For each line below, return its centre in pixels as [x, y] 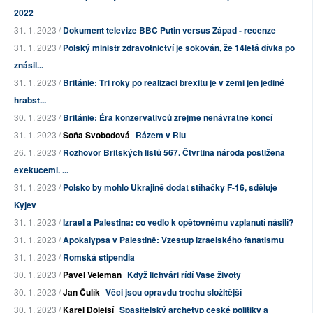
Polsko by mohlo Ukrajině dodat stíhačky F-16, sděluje [170, 188]
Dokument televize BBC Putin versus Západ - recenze [169, 30]
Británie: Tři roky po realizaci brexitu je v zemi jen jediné [174, 83]
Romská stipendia [99, 257]
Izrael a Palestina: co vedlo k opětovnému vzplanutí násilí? [178, 223]
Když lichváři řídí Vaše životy [184, 275]
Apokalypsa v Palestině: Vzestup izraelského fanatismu [173, 240]
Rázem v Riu [161, 135]
